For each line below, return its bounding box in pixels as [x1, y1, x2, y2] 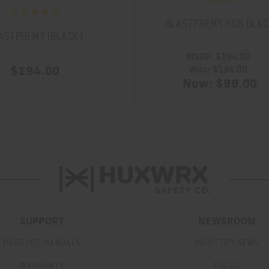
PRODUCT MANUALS [3, 237, 81, 249]
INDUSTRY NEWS [194, 237, 260, 249]
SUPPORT [19, 217, 65, 227]
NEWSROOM [198, 217, 256, 227]
